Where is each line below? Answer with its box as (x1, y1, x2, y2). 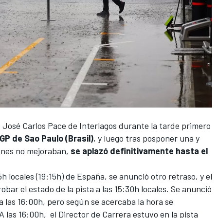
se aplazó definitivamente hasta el (69, 145, 208, 157)
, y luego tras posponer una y (93, 133, 200, 144)
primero (182, 120, 211, 131)
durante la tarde (117, 120, 182, 131)
